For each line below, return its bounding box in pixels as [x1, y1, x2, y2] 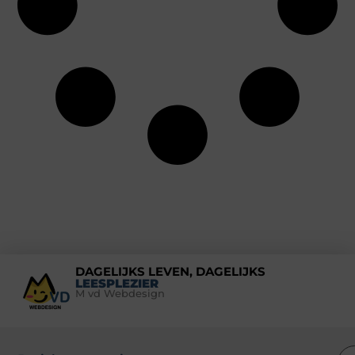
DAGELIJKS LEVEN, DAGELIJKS [74, 263, 265, 279]
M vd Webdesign [74, 287, 165, 300]
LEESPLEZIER [74, 275, 158, 291]
